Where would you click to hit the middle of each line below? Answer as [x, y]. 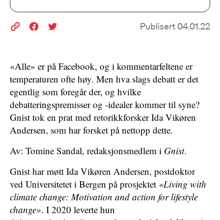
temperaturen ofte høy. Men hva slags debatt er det [104, 79]
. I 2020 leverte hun [78, 209]
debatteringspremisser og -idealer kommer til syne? [105, 104]
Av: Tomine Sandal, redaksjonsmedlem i [87, 151]
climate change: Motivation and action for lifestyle [104, 197]
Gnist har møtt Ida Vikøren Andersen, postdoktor [102, 171]
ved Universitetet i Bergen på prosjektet [84, 184]
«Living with [182, 184]
